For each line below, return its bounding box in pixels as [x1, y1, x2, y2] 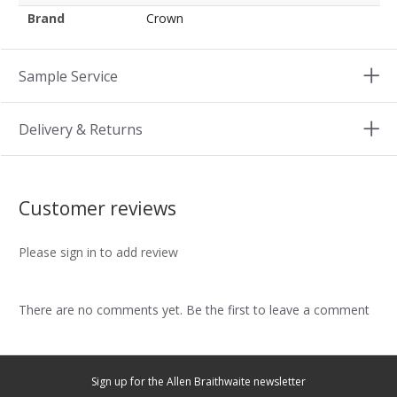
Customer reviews [19, 195, 176, 221]
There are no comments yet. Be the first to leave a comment [19, 300, 370, 318]
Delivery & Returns [19, 119, 143, 139]
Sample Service [19, 66, 118, 86]
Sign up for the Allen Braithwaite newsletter [91, 374, 306, 390]
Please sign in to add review [19, 243, 178, 261]
